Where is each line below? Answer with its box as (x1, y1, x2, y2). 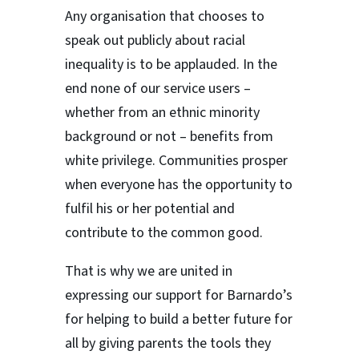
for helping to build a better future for (64, 309, 292, 330)
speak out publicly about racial (64, 30, 245, 51)
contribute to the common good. (64, 223, 263, 244)
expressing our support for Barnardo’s (64, 285, 292, 306)
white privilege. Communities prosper (64, 151, 288, 171)
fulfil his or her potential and (64, 199, 235, 220)
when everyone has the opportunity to (64, 175, 292, 196)
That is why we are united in (64, 261, 232, 282)
